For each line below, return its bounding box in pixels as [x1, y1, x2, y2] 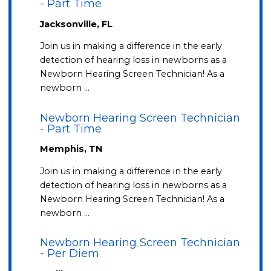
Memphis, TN [40, 143, 103, 155]
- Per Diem [40, 247, 100, 261]
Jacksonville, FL [40, 18, 113, 30]
